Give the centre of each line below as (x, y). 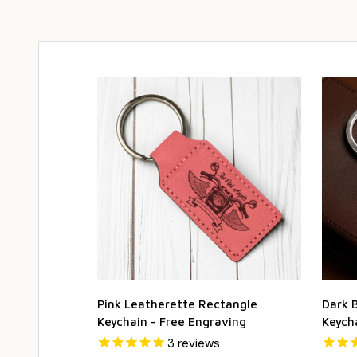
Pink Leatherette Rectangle (177, 304)
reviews (197, 344)
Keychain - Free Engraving (172, 322)
